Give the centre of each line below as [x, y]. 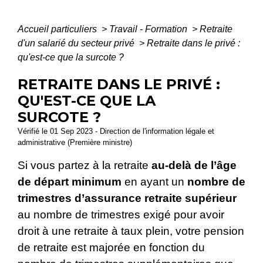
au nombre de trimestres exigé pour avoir [121, 214]
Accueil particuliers [58, 29]
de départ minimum [71, 181]
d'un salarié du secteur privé [77, 43]
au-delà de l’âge [194, 165]
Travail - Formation [149, 29]
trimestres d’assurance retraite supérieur [127, 198]
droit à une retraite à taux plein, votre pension [131, 231]
